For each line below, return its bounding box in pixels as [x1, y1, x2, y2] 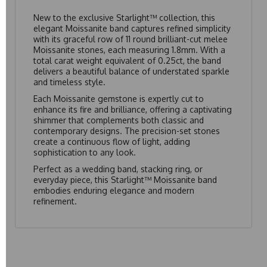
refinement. [33, 195, 77, 206]
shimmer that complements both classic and [33, 114, 204, 125]
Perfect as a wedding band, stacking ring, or [33, 163, 203, 174]
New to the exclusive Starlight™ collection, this [33, 12, 215, 23]
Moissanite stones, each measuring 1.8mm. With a [33, 44, 225, 55]
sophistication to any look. [33, 147, 136, 157]
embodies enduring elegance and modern [33, 185, 194, 195]
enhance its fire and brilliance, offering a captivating [33, 104, 232, 114]
